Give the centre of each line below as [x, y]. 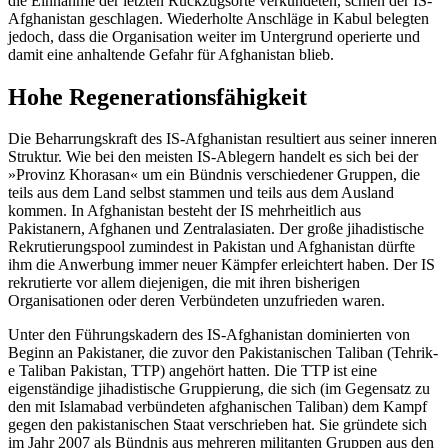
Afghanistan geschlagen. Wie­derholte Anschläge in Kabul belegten [218, 18]
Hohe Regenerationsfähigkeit [157, 96]
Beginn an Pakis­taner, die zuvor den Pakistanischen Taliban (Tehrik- [223, 353]
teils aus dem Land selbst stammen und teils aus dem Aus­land [201, 193]
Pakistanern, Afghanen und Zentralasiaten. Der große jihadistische [216, 229]
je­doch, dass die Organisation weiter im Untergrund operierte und [214, 36]
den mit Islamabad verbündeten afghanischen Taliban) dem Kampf [217, 407]
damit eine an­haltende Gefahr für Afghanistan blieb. [171, 54]
